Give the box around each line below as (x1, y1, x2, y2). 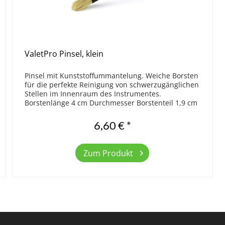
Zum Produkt (83, 147, 134, 159)
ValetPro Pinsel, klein (25, 48, 104, 60)
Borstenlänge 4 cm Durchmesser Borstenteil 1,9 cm (25, 98, 198, 108)
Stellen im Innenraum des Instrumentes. (25, 89, 162, 99)
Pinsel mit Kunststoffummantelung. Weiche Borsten (25, 71, 199, 81)
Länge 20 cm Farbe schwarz (25, 107, 122, 117)
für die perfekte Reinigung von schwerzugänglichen (25, 80, 199, 90)
